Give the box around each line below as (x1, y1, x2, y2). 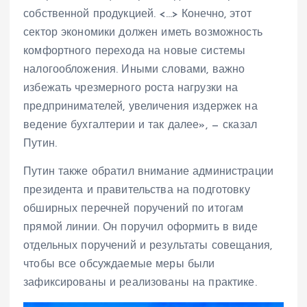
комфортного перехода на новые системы (23, 45, 246, 57)
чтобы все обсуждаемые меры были (23, 258, 215, 270)
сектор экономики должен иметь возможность (23, 27, 262, 38)
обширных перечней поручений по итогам (23, 203, 244, 214)
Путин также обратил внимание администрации (23, 166, 273, 177)
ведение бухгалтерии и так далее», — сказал (23, 119, 257, 131)
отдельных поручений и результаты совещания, (23, 240, 273, 251)
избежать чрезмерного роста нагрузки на (23, 82, 238, 94)
